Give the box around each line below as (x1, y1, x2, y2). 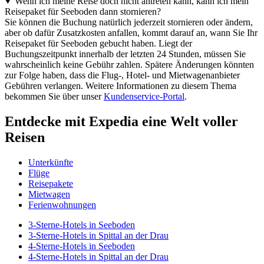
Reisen (5, 129, 45, 145)
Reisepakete (28, 178, 73, 189)
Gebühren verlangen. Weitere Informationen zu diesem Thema (5, 81, 236, 91)
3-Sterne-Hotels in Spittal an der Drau (28, 230, 169, 240)
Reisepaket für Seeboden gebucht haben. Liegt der (5, 38, 192, 49)
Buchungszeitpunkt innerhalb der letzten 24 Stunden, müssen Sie (5, 49, 246, 60)
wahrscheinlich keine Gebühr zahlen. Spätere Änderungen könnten (5, 60, 254, 70)
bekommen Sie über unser (5, 91, 104, 102)
